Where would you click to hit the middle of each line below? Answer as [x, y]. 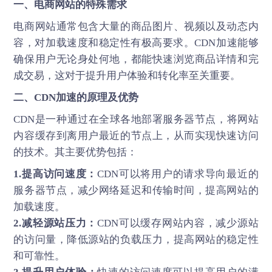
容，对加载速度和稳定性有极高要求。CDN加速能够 [136, 42]
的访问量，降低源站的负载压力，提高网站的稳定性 [136, 239]
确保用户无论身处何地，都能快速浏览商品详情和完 [136, 59]
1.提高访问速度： [56, 174]
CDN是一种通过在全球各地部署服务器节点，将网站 [136, 119]
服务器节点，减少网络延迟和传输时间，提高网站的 [136, 190]
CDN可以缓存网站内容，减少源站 [178, 223]
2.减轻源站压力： [56, 223]
